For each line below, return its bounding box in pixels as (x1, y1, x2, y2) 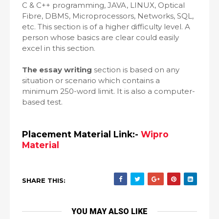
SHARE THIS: (22, 176, 66, 184)
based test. (22, 97, 63, 107)
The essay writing (22, 65, 92, 74)
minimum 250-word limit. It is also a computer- (22, 87, 195, 96)
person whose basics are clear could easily (22, 33, 179, 42)
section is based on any (92, 65, 179, 74)
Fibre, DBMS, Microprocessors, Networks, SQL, (22, 11, 194, 21)
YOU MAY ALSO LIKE (71, 207, 148, 216)
